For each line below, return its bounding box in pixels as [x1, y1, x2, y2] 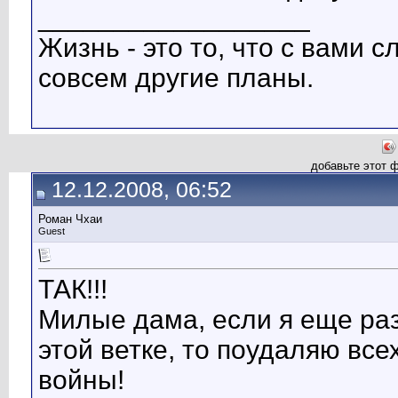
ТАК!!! [38, 275, 107, 305]
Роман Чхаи [38, 212, 102, 226]
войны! [38, 365, 124, 395]
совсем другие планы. [38, 63, 314, 93]
